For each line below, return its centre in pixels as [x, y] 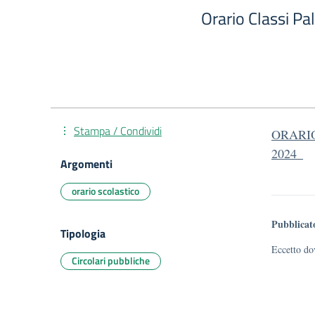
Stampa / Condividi [118, 131]
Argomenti [86, 164]
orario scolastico [105, 191]
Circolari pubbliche [111, 261]
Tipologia [83, 233]
